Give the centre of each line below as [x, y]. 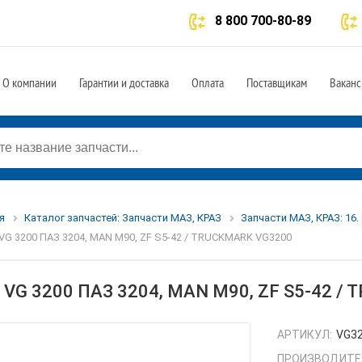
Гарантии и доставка [124, 82]
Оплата [208, 82]
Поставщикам [277, 82]
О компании [29, 82]
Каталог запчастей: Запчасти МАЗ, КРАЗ [122, 218]
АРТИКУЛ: [305, 335]
